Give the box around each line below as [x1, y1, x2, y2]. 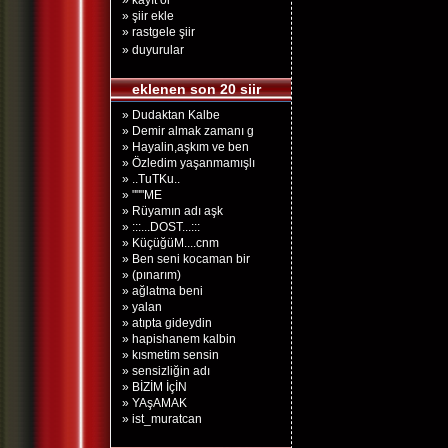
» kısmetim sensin [122, 348, 219, 362]
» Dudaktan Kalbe [122, 108, 220, 122]
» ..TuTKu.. [122, 172, 180, 186]
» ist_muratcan [122, 412, 202, 426]
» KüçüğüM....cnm [122, 236, 219, 250]
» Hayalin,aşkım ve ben [122, 140, 249, 154]
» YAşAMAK [122, 396, 187, 410]
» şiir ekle [122, 9, 174, 23]
